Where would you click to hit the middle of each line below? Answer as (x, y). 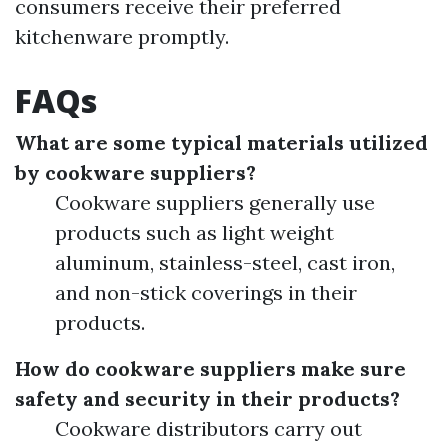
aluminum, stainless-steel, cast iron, (225, 263)
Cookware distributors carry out (208, 429)
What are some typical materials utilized (221, 143)
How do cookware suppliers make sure (210, 369)
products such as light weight (194, 233)
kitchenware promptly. (122, 37)
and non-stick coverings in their (206, 293)
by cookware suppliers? (135, 173)
